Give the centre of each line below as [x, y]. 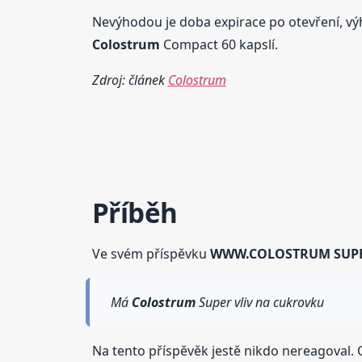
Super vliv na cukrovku [259, 302]
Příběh [135, 213]
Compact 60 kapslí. [219, 44]
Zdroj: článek [130, 80]
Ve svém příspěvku [151, 253]
